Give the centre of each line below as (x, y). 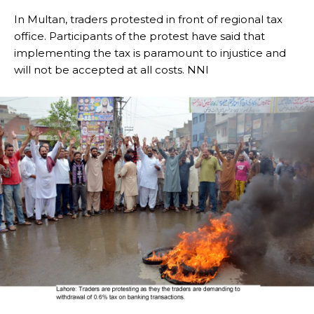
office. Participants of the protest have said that (139, 36)
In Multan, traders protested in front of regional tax (148, 20)
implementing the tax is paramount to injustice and (150, 53)
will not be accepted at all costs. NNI (111, 70)
